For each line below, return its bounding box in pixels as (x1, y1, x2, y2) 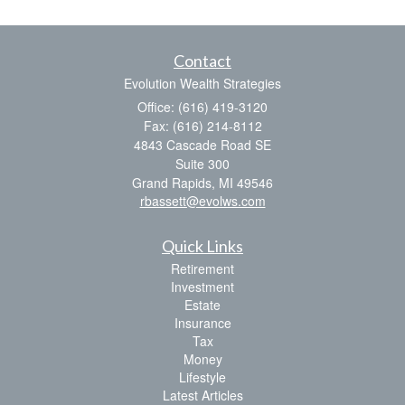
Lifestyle (179, 368, 226, 387)
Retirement (171, 259, 234, 278)
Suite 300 (175, 155, 230, 174)
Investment (171, 278, 234, 297)
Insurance (174, 314, 231, 333)
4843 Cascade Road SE (134, 136, 271, 155)
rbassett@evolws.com (139, 192, 266, 211)
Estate (184, 296, 221, 315)
